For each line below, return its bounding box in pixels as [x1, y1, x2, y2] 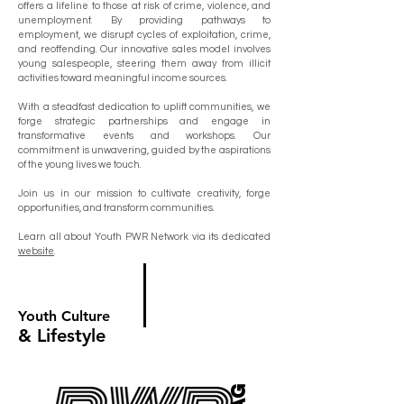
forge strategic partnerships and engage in [18, 116, 271, 126]
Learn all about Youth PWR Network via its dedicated [18, 232, 271, 242]
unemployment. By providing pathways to [18, 15, 271, 25]
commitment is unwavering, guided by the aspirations [18, 145, 271, 155]
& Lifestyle [18, 325, 106, 346]
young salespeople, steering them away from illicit [18, 59, 271, 69]
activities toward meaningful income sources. [18, 73, 227, 83]
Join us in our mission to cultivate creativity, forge [18, 188, 271, 198]
